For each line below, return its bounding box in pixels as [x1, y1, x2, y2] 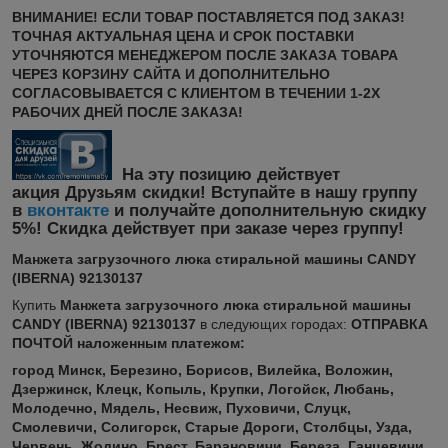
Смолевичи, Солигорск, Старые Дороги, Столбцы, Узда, [12, 418, 412, 435]
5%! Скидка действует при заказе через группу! [12, 218, 404, 238]
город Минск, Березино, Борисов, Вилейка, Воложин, [12, 361, 393, 378]
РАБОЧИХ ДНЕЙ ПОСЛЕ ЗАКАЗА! [12, 103, 243, 120]
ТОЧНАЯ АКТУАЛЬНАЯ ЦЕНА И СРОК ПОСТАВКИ [12, 27, 354, 44]
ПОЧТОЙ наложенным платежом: [12, 334, 245, 351]
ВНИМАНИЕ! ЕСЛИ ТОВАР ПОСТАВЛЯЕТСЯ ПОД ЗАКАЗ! [12, 8, 405, 25]
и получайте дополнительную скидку [109, 200, 426, 220]
